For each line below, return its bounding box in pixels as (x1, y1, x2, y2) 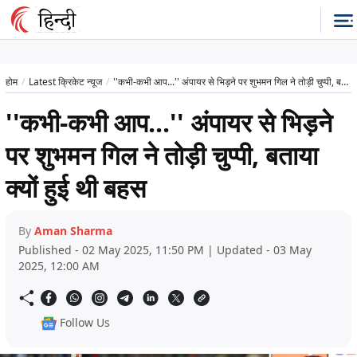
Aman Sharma (34, 223, 112, 239)
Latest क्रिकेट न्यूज (29, 75, 102, 89)
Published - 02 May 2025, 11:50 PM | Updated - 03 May (18, 242, 312, 258)
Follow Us (60, 315, 110, 331)
